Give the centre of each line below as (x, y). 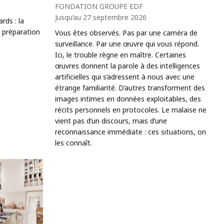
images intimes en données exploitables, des (128, 98)
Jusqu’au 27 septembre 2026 (101, 17)
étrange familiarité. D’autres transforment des (130, 87)
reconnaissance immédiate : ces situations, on (131, 131)
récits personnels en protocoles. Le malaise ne (131, 109)
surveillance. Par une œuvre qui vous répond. (127, 43)
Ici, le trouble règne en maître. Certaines (121, 54)
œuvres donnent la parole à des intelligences (128, 65)
